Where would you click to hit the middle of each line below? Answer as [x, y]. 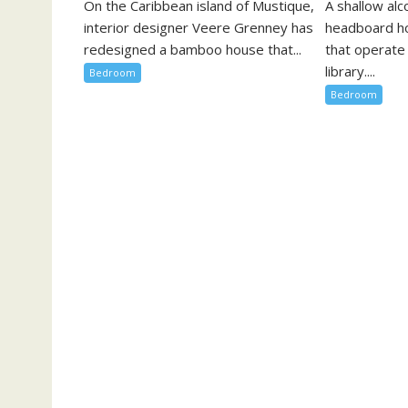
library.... [351, 71]
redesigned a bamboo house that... [193, 50]
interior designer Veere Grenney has [199, 28]
